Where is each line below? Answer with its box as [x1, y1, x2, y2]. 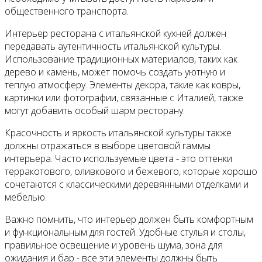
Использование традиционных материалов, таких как [5, 53, 237, 66]
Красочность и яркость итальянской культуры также [5, 126, 232, 140]
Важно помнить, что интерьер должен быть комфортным [5, 213, 253, 226]
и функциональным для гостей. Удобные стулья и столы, [5, 226, 246, 239]
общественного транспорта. [5, 5, 129, 18]
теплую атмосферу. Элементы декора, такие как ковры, [5, 78, 240, 92]
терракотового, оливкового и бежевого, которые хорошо [5, 165, 257, 178]
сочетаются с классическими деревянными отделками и [5, 178, 249, 191]
